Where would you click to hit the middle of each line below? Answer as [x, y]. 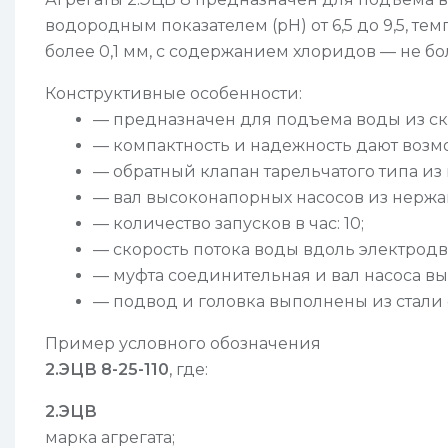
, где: [188, 369]
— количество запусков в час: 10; [228, 223]
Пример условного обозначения [183, 343]
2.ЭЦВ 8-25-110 [107, 369]
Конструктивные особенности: [173, 93]
